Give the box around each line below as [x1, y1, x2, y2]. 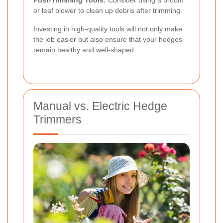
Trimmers [33, 112, 82, 126]
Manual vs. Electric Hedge [33, 99, 167, 112]
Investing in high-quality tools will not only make [33, 24, 182, 33]
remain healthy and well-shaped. [33, 45, 136, 54]
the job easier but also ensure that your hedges [33, 35, 182, 43]
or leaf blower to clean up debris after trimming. [33, 6, 182, 14]
